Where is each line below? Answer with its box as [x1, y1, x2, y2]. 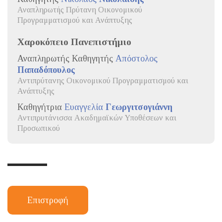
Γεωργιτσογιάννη [106, 102, 172, 112]
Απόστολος [115, 53, 158, 63]
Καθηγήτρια [17, 102, 64, 112]
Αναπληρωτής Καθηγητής [17, 53, 115, 63]
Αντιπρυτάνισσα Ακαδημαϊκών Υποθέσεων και [17, 113, 176, 122]
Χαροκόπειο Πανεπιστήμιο [17, 36, 131, 47]
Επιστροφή [27, 195, 68, 205]
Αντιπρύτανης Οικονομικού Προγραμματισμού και [17, 76, 188, 85]
